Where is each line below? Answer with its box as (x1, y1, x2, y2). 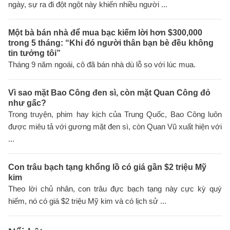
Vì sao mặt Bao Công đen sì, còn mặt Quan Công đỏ (8, 88, 210, 98)
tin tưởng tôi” (8, 49, 61, 58)
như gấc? (8, 99, 46, 108)
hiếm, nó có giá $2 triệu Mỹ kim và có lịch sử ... (8, 197, 166, 206)
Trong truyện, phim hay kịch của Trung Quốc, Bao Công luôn (8, 110, 222, 119)
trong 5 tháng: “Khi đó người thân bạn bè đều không (8, 39, 214, 48)
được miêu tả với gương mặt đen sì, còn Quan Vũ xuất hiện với (8, 122, 222, 131)
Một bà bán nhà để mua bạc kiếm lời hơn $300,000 (8, 28, 202, 37)
